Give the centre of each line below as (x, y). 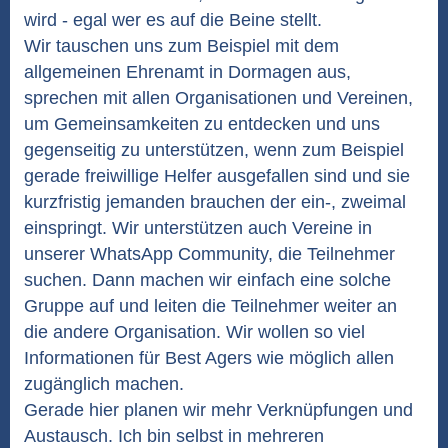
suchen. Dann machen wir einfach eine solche (207, 280)
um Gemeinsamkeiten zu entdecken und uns (202, 124)
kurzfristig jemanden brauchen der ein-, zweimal (215, 202)
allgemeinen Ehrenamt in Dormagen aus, (187, 72)
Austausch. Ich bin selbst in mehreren (174, 436)
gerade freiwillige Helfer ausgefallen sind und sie (217, 176)
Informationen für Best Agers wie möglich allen (209, 358)
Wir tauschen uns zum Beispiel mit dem (181, 46)
